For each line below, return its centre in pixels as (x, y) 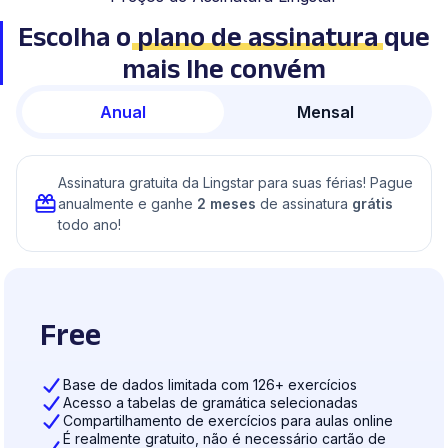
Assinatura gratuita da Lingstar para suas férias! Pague (235, 183)
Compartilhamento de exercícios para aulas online (227, 421)
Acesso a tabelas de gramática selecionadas (210, 403)
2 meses (226, 204)
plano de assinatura (257, 37)
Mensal (325, 112)
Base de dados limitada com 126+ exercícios (209, 385)
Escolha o (77, 37)
